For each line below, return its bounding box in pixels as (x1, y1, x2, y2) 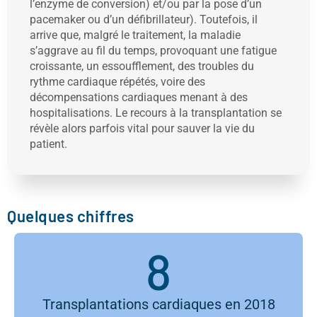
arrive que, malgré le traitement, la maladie (30, 28, 241, 42)
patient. (30, 137, 67, 151)
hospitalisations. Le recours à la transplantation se (30, 106, 282, 120)
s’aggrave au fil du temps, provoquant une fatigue (30, 44, 277, 57)
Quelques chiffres (7, 207, 134, 225)
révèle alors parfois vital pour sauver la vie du (30, 122, 255, 135)
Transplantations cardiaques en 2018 (42, 296, 275, 313)
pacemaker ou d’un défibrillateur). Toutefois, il (30, 13, 258, 26)
